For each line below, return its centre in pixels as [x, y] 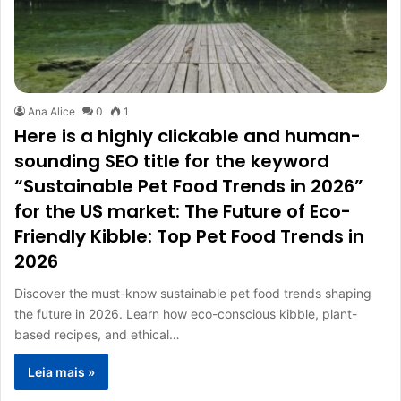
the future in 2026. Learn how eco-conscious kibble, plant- [186, 314]
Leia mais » [61, 372]
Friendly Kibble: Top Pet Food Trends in [189, 237]
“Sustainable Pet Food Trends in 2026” [189, 187]
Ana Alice [51, 112]
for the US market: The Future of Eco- [183, 212]
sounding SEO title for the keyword [172, 162]
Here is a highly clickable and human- [188, 137]
